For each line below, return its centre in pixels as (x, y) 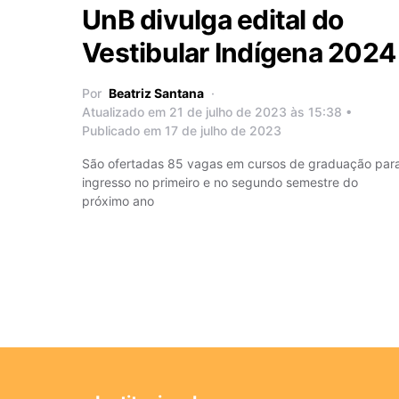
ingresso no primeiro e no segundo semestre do (220, 182)
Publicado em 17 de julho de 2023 (182, 130)
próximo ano (118, 200)
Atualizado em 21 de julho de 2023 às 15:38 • (217, 111)
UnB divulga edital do (213, 19)
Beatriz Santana (156, 93)
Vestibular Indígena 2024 (239, 52)
